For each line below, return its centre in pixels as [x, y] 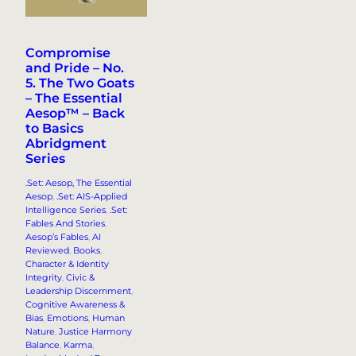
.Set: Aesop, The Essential [79, 183]
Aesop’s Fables [57, 237]
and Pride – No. [75, 68]
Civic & [80, 278]
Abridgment [66, 144]
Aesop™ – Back [75, 114]
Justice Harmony [95, 332]
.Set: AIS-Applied [92, 197]
